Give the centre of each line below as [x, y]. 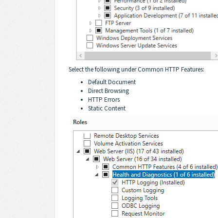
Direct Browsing [109, 91]
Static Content [107, 108]
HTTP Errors [104, 99]
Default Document [112, 82]
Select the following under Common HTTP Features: [136, 69]
